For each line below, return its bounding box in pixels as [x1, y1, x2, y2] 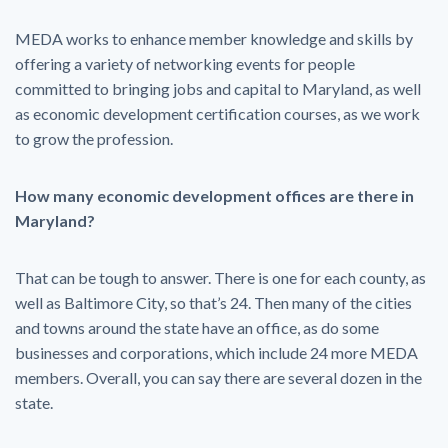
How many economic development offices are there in [15, 186, 414, 205]
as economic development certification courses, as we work [15, 104, 420, 123]
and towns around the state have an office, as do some [15, 318, 379, 337]
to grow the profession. [15, 129, 173, 148]
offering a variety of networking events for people [15, 54, 355, 73]
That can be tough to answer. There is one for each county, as [15, 268, 426, 287]
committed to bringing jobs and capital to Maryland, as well [15, 79, 421, 98]
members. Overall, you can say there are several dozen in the [15, 368, 422, 387]
